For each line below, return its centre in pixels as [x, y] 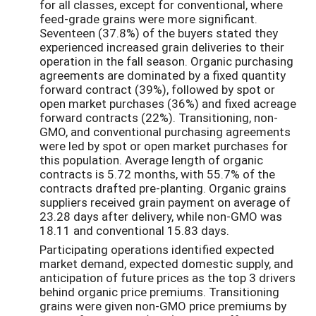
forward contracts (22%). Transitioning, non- [159, 117]
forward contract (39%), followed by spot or [157, 89]
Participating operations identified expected [157, 249]
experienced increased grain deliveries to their [162, 47]
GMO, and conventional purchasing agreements [165, 131]
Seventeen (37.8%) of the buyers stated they [159, 32]
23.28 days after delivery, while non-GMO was [161, 216]
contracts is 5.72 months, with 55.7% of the [157, 174]
